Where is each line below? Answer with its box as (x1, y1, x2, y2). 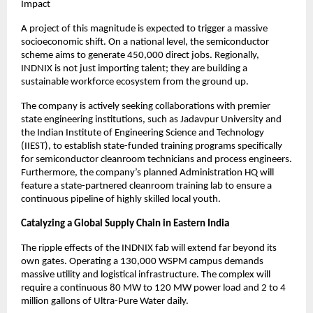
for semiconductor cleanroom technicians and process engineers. (21, 154, 292, 165)
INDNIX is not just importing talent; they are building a (21, 63, 247, 74)
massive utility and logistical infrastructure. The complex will (21, 269, 270, 280)
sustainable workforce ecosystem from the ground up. (21, 76, 249, 87)
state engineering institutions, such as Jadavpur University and (21, 114, 282, 125)
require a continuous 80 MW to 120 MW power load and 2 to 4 (21, 282, 286, 293)
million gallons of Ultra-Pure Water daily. (21, 296, 189, 307)
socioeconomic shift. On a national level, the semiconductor (21, 36, 269, 48)
